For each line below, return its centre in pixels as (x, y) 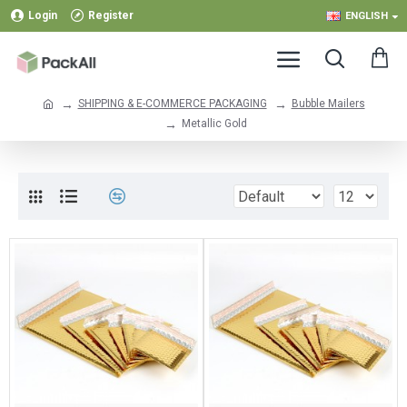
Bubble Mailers (328, 103)
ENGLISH (367, 16)
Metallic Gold (214, 123)
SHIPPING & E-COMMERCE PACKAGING (172, 103)
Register (111, 15)
